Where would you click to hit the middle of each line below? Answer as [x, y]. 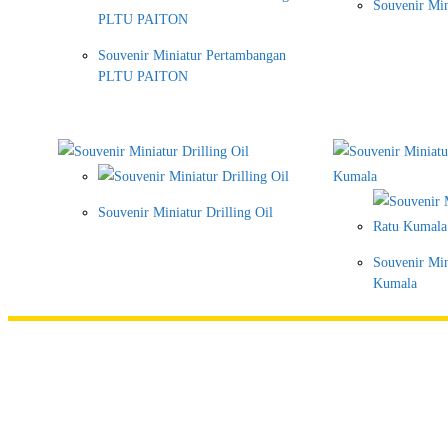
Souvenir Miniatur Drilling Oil [185, 213]
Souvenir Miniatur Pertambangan [192, 56]
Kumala [395, 284]
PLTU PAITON [143, 77]
